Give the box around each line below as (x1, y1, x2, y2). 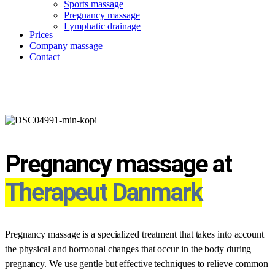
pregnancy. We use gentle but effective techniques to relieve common (5, 258, 268, 269)
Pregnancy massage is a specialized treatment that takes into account (5, 228, 264, 239)
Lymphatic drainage (64, 21, 141, 31)
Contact (29, 52, 60, 62)
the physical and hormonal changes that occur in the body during (5, 243, 252, 254)
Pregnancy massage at (5, 149, 231, 179)
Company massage (29, 41, 103, 51)
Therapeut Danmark (5, 177, 202, 207)
